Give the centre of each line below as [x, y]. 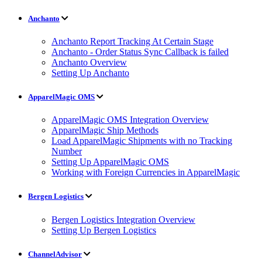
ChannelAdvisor [55, 254]
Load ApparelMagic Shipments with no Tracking [142, 141]
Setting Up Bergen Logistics [104, 230]
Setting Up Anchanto [90, 73]
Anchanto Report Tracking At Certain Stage [132, 41]
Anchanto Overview [89, 62]
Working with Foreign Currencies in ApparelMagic [146, 173]
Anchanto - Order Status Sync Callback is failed [140, 51]
